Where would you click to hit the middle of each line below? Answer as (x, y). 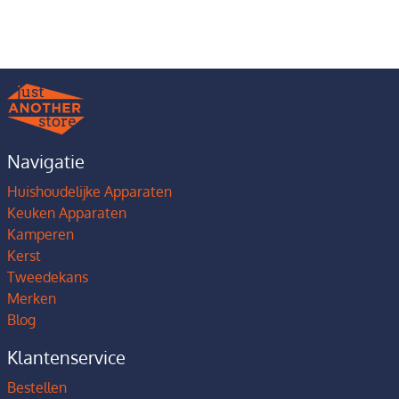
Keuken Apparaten (67, 213)
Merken (32, 298)
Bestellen (37, 387)
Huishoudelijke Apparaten (90, 191)
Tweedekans (48, 277)
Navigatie (46, 161)
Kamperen (41, 234)
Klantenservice (66, 357)
